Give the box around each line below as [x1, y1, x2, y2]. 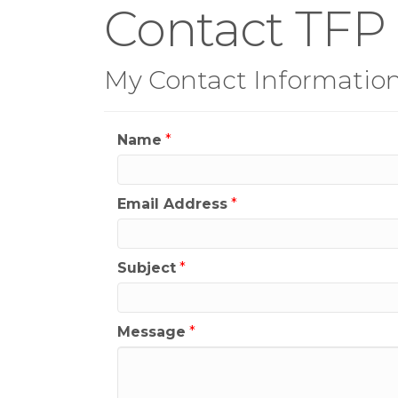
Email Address [117, 195, 227, 212]
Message [117, 323, 186, 340]
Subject [117, 259, 176, 276]
